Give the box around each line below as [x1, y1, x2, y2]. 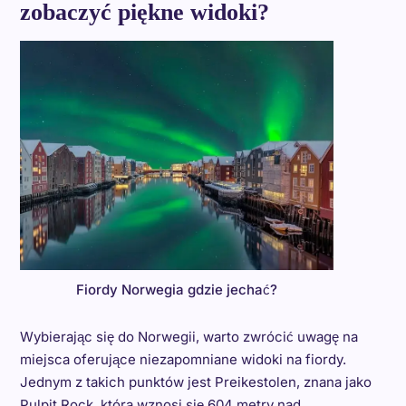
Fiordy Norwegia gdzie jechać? [75, 280, 277, 298]
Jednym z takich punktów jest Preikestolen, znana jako [19, 372, 372, 391]
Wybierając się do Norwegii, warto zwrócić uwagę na [19, 327, 358, 345]
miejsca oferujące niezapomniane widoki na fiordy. [19, 350, 346, 368]
